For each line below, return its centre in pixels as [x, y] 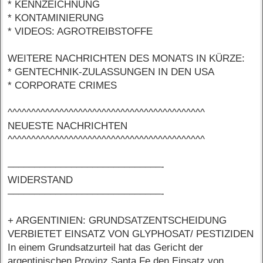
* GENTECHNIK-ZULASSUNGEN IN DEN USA [111, 72]
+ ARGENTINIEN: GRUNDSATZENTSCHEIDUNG [117, 221]
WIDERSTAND [41, 180]
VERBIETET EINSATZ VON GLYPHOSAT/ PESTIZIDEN [131, 234]
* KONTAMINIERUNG [56, 18]
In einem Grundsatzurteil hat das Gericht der [106, 248]
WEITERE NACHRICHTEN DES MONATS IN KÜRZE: [127, 59]
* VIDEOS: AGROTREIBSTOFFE [80, 32]
